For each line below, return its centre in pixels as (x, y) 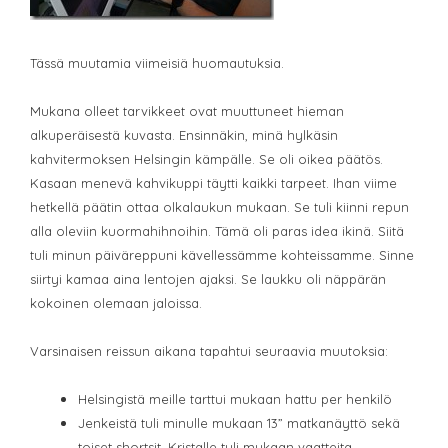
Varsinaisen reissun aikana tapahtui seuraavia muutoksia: (209, 351)
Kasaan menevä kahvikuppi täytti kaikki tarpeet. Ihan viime (213, 183)
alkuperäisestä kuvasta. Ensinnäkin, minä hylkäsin (184, 135)
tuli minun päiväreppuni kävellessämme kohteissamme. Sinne (222, 255)
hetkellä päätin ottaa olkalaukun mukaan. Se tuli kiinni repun (219, 207)
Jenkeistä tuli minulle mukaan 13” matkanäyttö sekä (239, 423)
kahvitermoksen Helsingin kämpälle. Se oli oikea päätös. (206, 159)
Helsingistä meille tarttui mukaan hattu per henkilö (235, 399)
